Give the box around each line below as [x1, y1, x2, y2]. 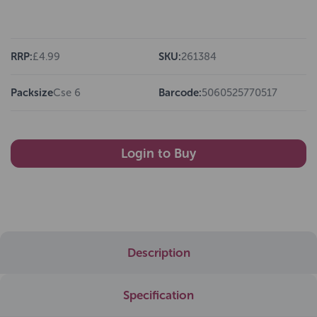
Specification [123, 288, 194, 302]
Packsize [11, 86, 53, 99]
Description [127, 246, 190, 260]
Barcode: [158, 86, 202, 99]
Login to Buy [121, 146, 196, 161]
